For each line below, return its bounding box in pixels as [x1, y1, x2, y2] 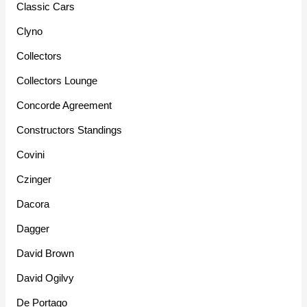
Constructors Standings [16, 123, 123, 136]
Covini [16, 148, 45, 160]
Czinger [16, 173, 52, 185]
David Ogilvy [16, 271, 75, 284]
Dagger [16, 222, 50, 234]
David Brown [16, 247, 75, 259]
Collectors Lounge [16, 74, 98, 86]
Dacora [16, 197, 50, 210]
